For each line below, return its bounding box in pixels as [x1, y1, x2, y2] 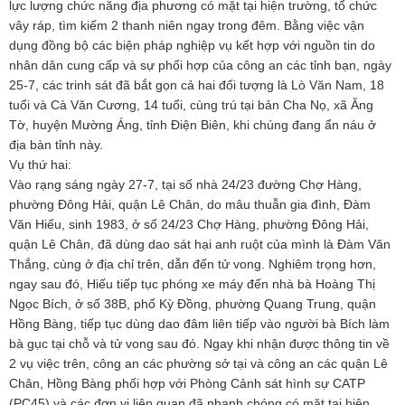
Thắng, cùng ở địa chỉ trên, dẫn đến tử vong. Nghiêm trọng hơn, [9, 257, 376, 272]
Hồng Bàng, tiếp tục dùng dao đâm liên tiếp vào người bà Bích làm [9, 316, 390, 332]
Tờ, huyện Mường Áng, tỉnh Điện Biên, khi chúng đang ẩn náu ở [9, 118, 376, 133]
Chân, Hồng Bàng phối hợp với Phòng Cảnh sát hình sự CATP [9, 376, 365, 391]
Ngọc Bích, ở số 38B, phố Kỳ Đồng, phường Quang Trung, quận [9, 297, 376, 312]
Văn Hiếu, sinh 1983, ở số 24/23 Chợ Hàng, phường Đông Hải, [9, 217, 369, 232]
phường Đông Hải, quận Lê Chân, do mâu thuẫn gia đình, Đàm [9, 197, 371, 212]
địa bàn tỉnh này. [9, 137, 103, 153]
